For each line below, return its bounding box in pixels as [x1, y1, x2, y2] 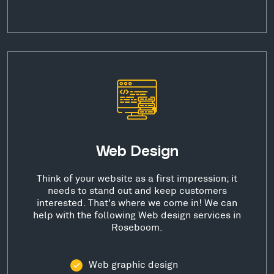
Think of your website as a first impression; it [37, 172, 237, 184]
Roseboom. [111, 221, 163, 233]
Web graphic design [89, 258, 178, 270]
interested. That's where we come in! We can [37, 196, 237, 209]
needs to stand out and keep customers [47, 184, 227, 196]
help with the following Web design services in [33, 209, 241, 221]
